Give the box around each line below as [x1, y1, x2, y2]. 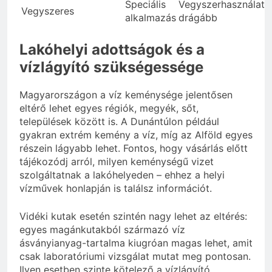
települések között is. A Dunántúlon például [19, 115, 219, 128]
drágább [178, 12, 217, 24]
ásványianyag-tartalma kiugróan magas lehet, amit [19, 237, 253, 250]
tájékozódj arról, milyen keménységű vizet [19, 155, 214, 168]
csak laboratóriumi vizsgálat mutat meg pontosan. [19, 250, 251, 263]
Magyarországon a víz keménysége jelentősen [19, 89, 233, 101]
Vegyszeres [21, 5, 74, 18]
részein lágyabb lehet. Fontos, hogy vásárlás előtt [19, 142, 248, 155]
